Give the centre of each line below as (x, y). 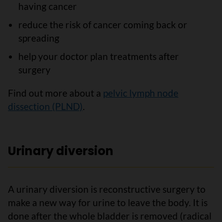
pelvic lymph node (141, 93)
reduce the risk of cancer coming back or (103, 25)
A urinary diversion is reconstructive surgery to (107, 189)
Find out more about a (55, 93)
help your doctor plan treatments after (98, 56)
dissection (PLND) (45, 106)
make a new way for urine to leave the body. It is (108, 202)
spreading (39, 38)
